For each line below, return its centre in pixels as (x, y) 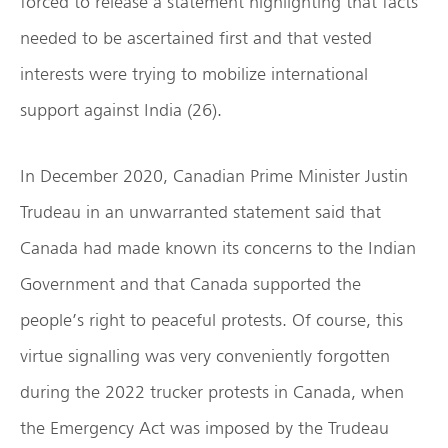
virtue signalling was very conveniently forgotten (205, 356)
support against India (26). (121, 110)
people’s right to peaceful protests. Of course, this (211, 320)
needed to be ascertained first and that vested (196, 38)
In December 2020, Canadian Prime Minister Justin (214, 176)
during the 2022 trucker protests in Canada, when (212, 392)
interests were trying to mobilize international (194, 74)
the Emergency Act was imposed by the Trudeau (204, 428)
